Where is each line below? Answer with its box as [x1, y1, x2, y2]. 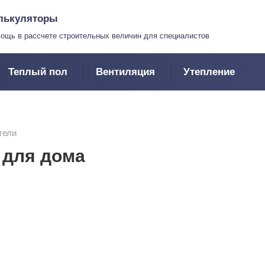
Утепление [183, 66, 235, 77]
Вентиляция [96, 66, 155, 77]
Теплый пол [8, 66, 67, 77]
